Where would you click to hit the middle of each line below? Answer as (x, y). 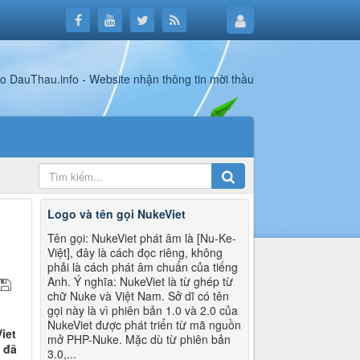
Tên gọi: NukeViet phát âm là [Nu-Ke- (142, 238)
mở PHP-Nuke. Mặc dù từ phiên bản (139, 340)
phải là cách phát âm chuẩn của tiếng (143, 267)
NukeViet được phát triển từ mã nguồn (145, 325)
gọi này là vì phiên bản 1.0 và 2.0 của (143, 311)
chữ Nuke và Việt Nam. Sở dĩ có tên (139, 296)
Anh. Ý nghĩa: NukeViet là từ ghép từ (141, 282)
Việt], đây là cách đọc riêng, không (135, 253)
